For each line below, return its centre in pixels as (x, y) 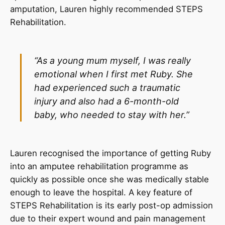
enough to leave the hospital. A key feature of (101, 193)
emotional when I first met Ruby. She (114, 74)
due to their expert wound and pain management (108, 219)
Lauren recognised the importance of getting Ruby (110, 153)
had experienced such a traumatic (107, 88)
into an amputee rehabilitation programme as (99, 166)
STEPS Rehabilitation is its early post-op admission (111, 206)
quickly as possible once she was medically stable (109, 180)
